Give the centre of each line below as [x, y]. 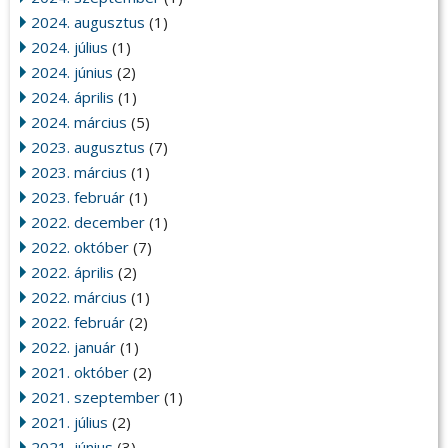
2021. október [80, 372]
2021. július [69, 422]
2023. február [78, 197]
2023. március [79, 172]
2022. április [72, 272]
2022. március [79, 297]
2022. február [78, 322]
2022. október [80, 247]
